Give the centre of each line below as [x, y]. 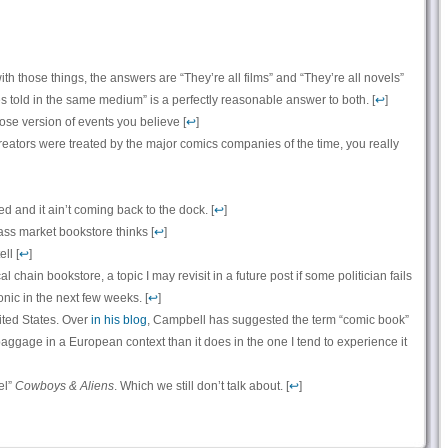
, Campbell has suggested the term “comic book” [277, 320]
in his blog [118, 320]
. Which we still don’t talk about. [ [201, 386]
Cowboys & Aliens [64, 386]
